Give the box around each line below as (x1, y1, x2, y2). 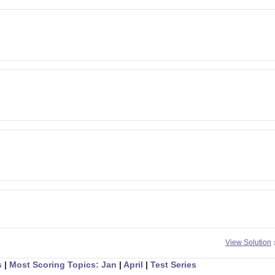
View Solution (225, 238, 271, 247)
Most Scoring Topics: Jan (9, 259, 117, 269)
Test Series (150, 259, 196, 269)
